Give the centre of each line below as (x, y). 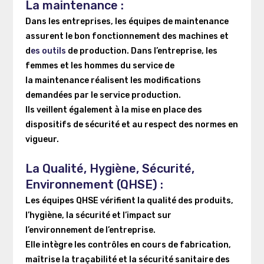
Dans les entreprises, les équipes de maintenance (127, 22)
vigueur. (42, 139)
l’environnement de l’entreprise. (91, 230)
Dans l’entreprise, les (174, 51)
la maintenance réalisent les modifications (113, 80)
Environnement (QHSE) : (94, 184)
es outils (49, 51)
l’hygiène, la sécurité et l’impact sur (98, 215)
